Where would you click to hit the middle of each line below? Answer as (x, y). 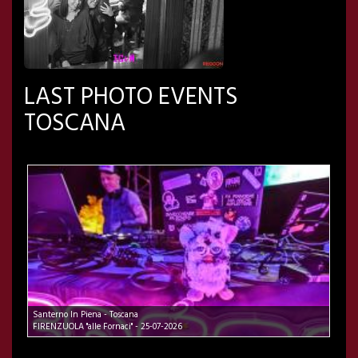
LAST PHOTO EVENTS (131, 98)
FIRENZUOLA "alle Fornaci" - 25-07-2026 (107, 327)
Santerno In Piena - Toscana (86, 315)
